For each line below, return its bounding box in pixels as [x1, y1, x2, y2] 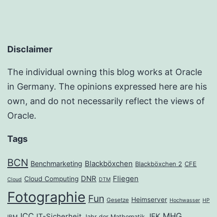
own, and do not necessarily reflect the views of [7, 96, 205, 107]
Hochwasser [170, 197, 200, 204]
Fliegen [113, 174, 139, 184]
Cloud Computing [24, 175, 78, 183]
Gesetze [107, 197, 129, 204]
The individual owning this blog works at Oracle [7, 67, 202, 77]
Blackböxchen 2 [135, 160, 182, 168]
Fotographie [7, 188, 86, 206]
